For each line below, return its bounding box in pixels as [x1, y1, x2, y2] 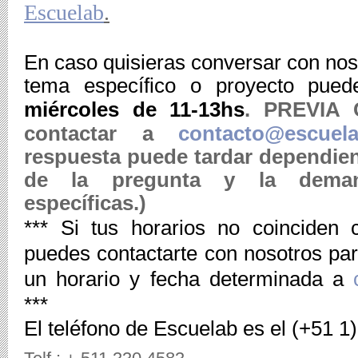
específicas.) [24, 192, 146, 214]
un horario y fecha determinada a [24, 268, 353, 290]
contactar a [24, 122, 179, 145]
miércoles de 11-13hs [24, 98, 245, 121]
